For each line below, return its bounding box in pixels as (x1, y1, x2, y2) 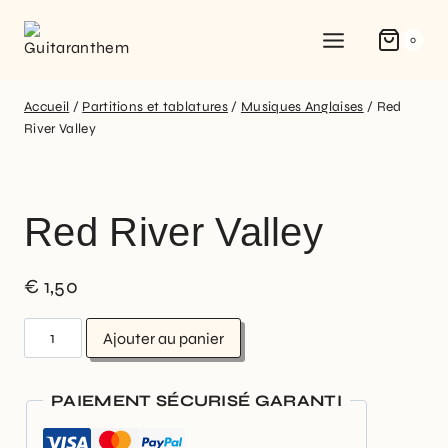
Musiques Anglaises (240, 98, 364, 115)
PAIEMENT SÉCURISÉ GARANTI (51, 390, 342, 410)
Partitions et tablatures (82, 98, 228, 115)
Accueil (24, 98, 70, 115)
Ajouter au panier (103, 328, 225, 348)
